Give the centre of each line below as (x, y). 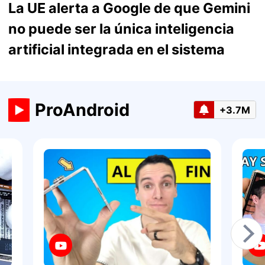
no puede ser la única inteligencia (121, 29)
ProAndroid (82, 110)
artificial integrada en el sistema (116, 50)
